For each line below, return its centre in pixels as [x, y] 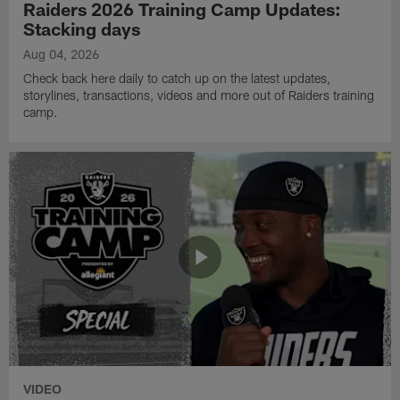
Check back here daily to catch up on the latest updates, [177, 79]
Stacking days [82, 29]
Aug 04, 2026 [62, 54]
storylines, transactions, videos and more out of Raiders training [199, 96]
